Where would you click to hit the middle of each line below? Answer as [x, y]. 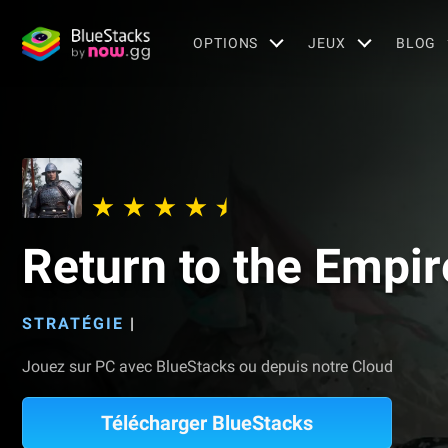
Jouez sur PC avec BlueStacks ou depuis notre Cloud [207, 366]
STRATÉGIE [73, 323]
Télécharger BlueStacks [207, 423]
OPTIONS [226, 42]
